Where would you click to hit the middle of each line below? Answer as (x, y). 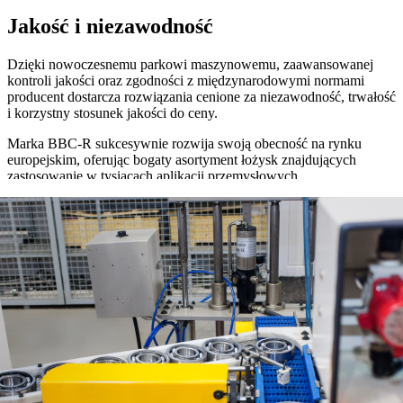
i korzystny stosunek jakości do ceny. (112, 112)
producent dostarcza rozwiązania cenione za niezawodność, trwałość (201, 96)
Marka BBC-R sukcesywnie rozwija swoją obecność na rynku (184, 143)
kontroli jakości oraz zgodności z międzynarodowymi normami (186, 80)
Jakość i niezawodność (110, 26)
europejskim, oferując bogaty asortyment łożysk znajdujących (182, 159)
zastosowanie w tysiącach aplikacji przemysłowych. (154, 175)
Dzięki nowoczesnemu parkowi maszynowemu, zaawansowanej (190, 64)
